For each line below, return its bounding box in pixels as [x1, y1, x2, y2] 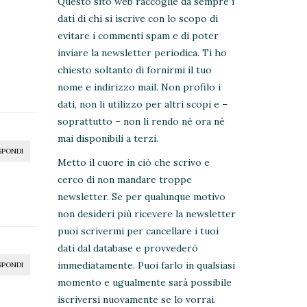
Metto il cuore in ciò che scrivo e [57, 156, 210, 169]
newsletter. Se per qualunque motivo [57, 191, 225, 204]
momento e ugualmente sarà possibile [57, 276, 232, 289]
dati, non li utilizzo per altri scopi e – [57, 98, 228, 111]
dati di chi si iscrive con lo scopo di [57, 12, 218, 25]
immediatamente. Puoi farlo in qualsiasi [57, 259, 235, 272]
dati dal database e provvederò [57, 242, 198, 255]
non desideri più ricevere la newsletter [57, 208, 236, 221]
